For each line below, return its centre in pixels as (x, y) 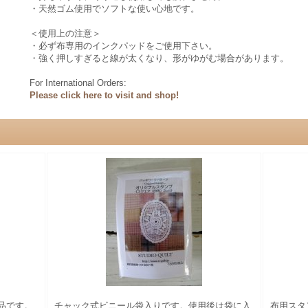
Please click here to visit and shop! (104, 95)
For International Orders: (78, 83)
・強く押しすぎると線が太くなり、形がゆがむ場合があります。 (159, 58)
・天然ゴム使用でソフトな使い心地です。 (114, 9)
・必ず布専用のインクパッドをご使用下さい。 (123, 46)
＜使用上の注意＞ (65, 33)
